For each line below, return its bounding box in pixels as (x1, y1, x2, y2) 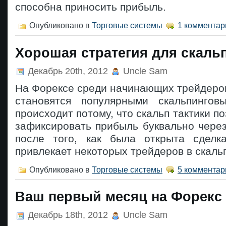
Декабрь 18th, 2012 (25, 210, 110, 220)
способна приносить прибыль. (15, 1, 166, 13)
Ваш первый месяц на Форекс (15, 189, 222, 205)
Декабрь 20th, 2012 (25, 66, 110, 76)
